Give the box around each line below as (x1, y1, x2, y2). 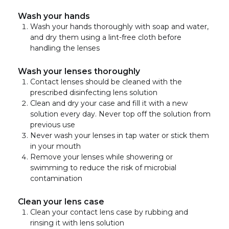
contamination (30, 173, 82, 183)
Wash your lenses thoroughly (18, 66, 140, 76)
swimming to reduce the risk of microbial (30, 163, 176, 172)
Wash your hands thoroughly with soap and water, (30, 21, 209, 31)
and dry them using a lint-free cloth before (30, 32, 181, 42)
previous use (30, 120, 77, 129)
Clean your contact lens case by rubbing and (30, 207, 188, 217)
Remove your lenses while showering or (30, 152, 173, 162)
